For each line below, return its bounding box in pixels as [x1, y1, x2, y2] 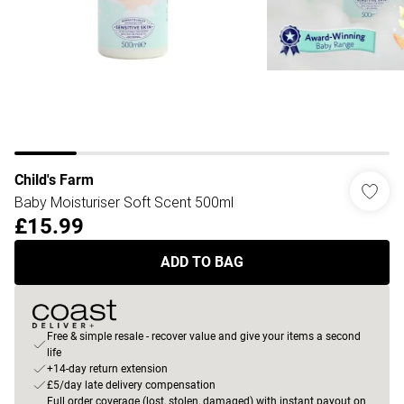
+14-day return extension [47, 363, 168, 375]
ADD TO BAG [161, 253, 243, 271]
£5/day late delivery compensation [47, 379, 216, 391]
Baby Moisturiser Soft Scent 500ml [14, 193, 234, 211]
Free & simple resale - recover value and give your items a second [47, 330, 361, 343]
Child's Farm [14, 171, 94, 188]
